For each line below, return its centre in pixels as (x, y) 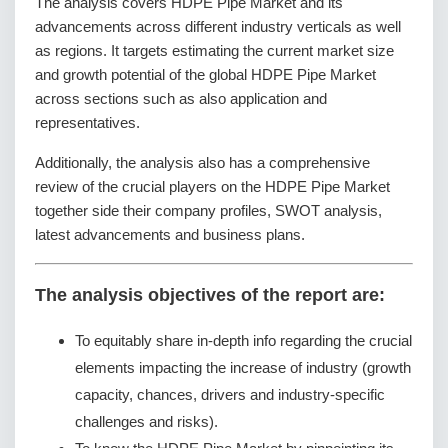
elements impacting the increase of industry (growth (243, 367)
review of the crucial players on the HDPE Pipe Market (212, 186)
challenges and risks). (146, 421)
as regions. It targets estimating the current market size (214, 50)
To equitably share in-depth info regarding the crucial (243, 340)
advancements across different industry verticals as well (218, 26)
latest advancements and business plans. (170, 234)
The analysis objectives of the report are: (210, 295)
